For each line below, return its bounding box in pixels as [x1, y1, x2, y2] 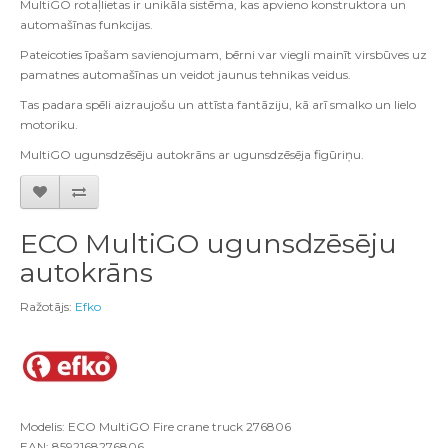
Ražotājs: [20, 299, 75, 314]
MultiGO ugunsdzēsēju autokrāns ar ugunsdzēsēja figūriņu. [20, 147, 364, 162]
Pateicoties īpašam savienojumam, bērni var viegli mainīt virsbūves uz [20, 47, 427, 62]
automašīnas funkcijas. [20, 17, 153, 32]
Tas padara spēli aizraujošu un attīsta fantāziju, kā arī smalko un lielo [20, 97, 416, 112]
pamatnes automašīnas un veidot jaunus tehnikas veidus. [20, 67, 351, 82]
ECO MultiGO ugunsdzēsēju [20, 227, 397, 260]
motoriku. [20, 117, 78, 132]
